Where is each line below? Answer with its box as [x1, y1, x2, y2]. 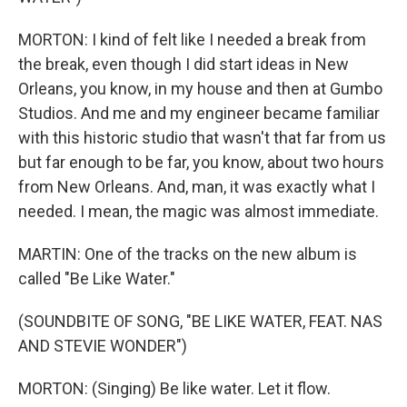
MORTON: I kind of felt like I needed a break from [18, 29, 366, 49]
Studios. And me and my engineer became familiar [18, 103, 380, 123]
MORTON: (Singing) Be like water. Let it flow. [18, 378, 331, 398]
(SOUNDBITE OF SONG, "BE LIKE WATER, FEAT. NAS [18, 311, 382, 331]
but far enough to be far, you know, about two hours [18, 152, 384, 172]
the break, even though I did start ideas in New [18, 54, 349, 74]
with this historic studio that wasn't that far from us [18, 127, 386, 147]
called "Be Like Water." [18, 268, 175, 288]
